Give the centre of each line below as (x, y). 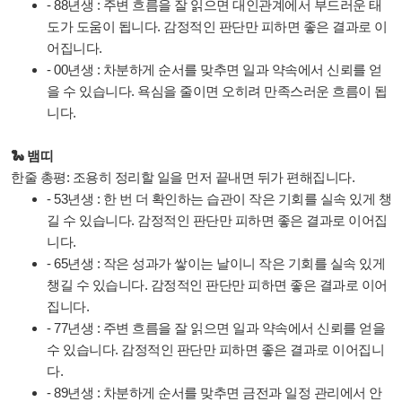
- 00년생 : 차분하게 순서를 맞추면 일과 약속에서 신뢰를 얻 (214, 70)
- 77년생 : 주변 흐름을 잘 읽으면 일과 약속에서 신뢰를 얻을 (216, 328)
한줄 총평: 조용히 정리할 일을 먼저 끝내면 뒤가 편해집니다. (183, 177)
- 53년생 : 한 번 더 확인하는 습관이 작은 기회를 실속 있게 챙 (219, 199)
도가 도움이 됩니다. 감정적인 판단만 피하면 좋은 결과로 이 (217, 26)
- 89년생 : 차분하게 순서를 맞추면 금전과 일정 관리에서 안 (214, 393)
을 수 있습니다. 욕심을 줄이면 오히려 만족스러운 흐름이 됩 (217, 91)
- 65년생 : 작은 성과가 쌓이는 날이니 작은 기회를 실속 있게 (216, 263)
